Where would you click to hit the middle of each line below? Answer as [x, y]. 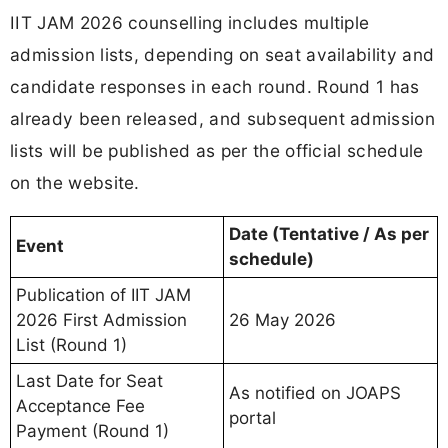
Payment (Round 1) [92, 431]
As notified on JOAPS [315, 393]
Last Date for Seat [89, 381]
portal [252, 418]
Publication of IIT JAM [103, 295]
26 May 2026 [282, 320]
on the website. [75, 183]
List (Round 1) [71, 345]
